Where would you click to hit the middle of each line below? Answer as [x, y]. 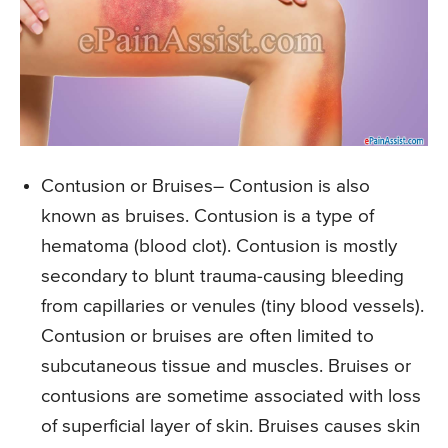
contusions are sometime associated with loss [231, 397]
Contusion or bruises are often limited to [207, 337]
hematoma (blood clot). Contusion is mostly [219, 247]
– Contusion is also [291, 187]
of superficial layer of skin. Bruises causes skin [230, 427]
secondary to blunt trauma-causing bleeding [222, 277]
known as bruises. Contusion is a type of [207, 217]
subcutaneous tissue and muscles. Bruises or [226, 367]
